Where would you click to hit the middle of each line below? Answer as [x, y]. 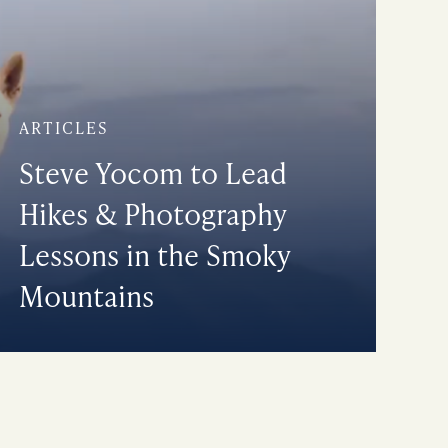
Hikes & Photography [152, 214]
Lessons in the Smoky [154, 255]
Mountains [86, 296]
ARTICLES [63, 128]
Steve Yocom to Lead [152, 173]
